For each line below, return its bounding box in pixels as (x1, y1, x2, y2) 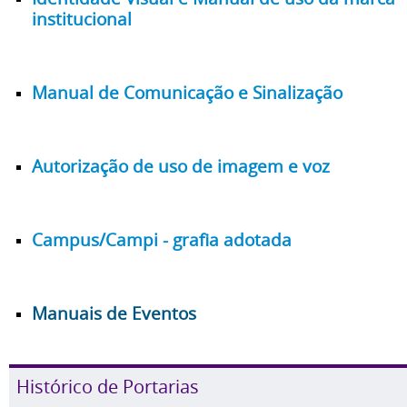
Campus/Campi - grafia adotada (32, 227, 292, 251)
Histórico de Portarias (16, 373, 199, 399)
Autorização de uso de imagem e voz (32, 154, 330, 177)
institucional (32, 6, 132, 30)
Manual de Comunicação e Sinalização (32, 80, 342, 104)
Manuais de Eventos (32, 301, 196, 324)
